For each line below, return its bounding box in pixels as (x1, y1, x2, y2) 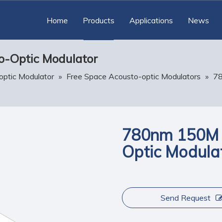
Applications (129, 15, 173, 25)
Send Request (160, 193, 211, 203)
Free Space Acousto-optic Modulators (66, 71, 201, 81)
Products (83, 15, 114, 25)
